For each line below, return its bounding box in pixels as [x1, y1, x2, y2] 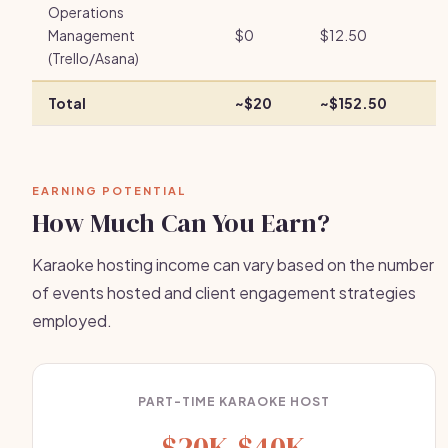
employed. [32, 310, 112, 331]
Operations [48, 3, 124, 21]
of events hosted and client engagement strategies [32, 282, 416, 303]
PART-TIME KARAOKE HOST [138, 394, 330, 409]
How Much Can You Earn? [32, 205, 330, 241]
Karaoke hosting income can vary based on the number [32, 254, 434, 275]
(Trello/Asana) [48, 49, 139, 67]
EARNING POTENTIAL [32, 184, 186, 197]
